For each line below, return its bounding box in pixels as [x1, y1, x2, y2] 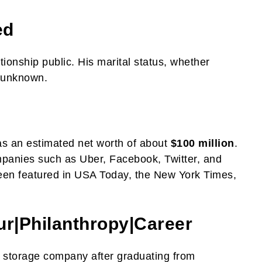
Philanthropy [19, 214, 129, 234]
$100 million [170, 137, 235, 150]
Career [134, 214, 192, 234]
